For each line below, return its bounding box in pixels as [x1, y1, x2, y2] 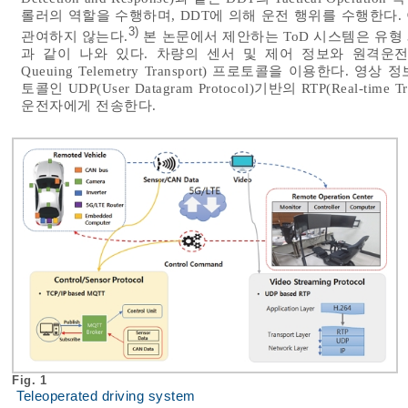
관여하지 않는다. [21, 28, 128, 44]
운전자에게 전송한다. [21, 97, 157, 113]
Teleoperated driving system [16, 389, 196, 404]
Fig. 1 [12, 373, 51, 388]
